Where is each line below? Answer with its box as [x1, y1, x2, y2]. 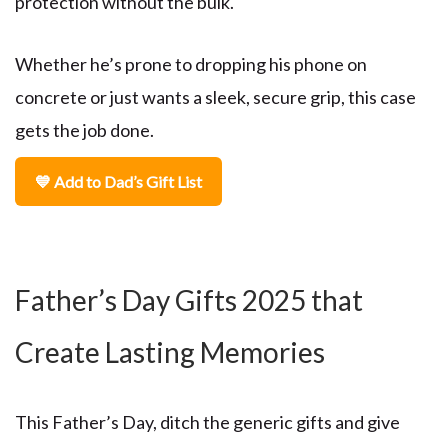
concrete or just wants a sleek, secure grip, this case [15, 86, 416, 109]
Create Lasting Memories [15, 335, 325, 370]
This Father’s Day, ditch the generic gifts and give [15, 411, 400, 434]
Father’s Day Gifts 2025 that [15, 283, 363, 318]
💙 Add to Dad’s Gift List [35, 172, 202, 192]
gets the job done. [15, 119, 154, 142]
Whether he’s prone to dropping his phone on [15, 53, 367, 76]
